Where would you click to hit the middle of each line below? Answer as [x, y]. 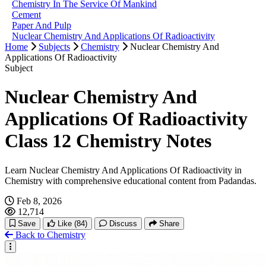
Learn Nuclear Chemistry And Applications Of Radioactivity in [123, 170]
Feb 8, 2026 [39, 201]
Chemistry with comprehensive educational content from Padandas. [131, 180]
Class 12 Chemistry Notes [108, 141]
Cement [26, 14]
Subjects [54, 46]
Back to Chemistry [50, 235]
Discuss [123, 223]
